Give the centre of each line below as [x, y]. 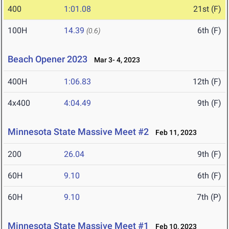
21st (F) [207, 9]
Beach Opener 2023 [48, 59]
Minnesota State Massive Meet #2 [78, 132]
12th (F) [207, 82]
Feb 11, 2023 [174, 133]
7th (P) [209, 197]
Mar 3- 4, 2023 [115, 60]
